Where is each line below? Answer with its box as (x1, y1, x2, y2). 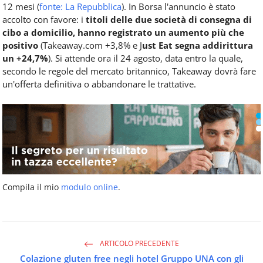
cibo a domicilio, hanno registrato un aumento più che (2, 26, 244, 38)
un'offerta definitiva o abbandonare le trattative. (2, 77, 196, 90)
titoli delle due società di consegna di (86, 13, 252, 25)
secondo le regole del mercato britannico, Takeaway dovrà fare (2, 65, 256, 77)
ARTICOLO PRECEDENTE (98, 238, 179, 249)
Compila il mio (2, 181, 61, 193)
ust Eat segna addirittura (142, 39, 253, 51)
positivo (2, 39, 38, 51)
